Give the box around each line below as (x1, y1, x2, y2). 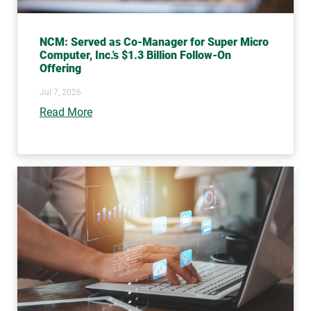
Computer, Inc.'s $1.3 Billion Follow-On (40, 48, 231, 62)
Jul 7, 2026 (40, 87, 81, 97)
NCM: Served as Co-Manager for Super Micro (40, 35, 269, 49)
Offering (40, 61, 81, 75)
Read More (40, 105, 92, 119)
